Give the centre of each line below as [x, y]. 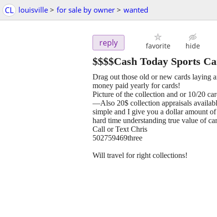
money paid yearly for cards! [136, 86]
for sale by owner [86, 10]
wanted [136, 10]
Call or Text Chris [120, 129]
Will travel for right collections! [140, 155]
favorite [158, 46]
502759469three [117, 138]
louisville [33, 10]
